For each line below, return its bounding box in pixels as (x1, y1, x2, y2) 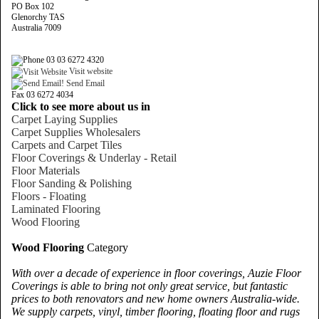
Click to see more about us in (11, 100, 150, 113)
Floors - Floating (11, 189, 86, 202)
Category (84, 241, 128, 253)
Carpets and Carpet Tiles (11, 138, 122, 151)
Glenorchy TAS (11, 12, 65, 22)
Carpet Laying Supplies (11, 113, 117, 125)
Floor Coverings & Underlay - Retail (11, 151, 177, 164)
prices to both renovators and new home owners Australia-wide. (11, 292, 300, 305)
